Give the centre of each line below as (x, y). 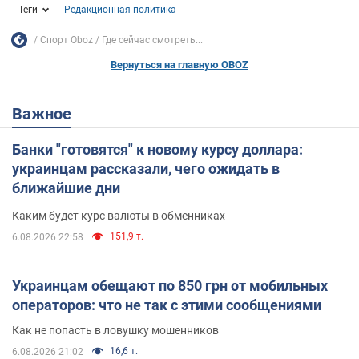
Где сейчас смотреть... (152, 40)
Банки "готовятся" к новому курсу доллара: (157, 149)
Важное (47, 114)
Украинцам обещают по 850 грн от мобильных (170, 286)
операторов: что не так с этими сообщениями (167, 305)
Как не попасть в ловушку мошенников (115, 330)
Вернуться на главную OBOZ (179, 65)
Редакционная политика (120, 10)
